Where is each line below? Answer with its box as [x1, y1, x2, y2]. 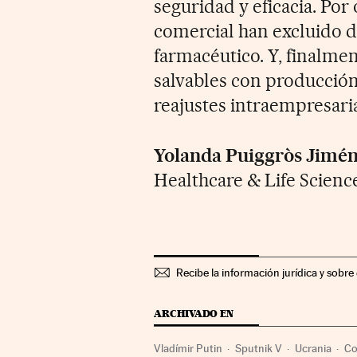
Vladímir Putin [154, 342, 223, 355]
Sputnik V [235, 342, 283, 355]
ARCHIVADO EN [154, 308, 233, 320]
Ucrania [295, 342, 332, 355]
